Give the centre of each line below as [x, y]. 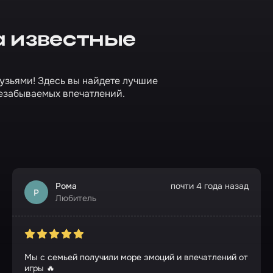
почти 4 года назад [210, 186]
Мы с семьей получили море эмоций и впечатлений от [136, 257]
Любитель [76, 198]
